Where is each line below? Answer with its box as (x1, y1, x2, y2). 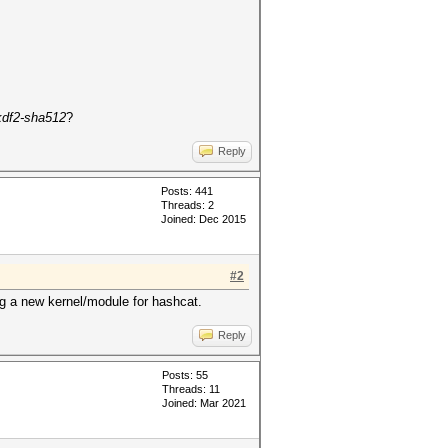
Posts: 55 (162, 369, 208, 381)
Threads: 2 (161, 199, 214, 211)
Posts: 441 (161, 185, 213, 197)
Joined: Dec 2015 (161, 213, 246, 225)
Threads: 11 (162, 383, 220, 395)
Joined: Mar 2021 (162, 397, 246, 409)
